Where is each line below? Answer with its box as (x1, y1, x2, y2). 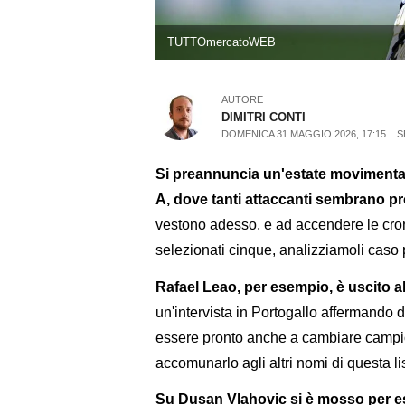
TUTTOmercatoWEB (166, 35, 276, 50)
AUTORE (221, 94, 264, 106)
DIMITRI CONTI (221, 110, 306, 125)
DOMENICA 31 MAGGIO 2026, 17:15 (221, 128, 387, 140)
